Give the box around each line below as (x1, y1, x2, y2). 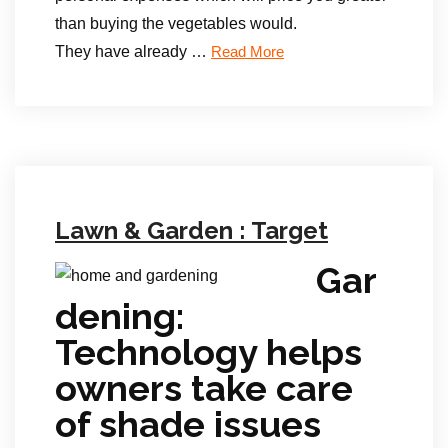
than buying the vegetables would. (55, 15, 297, 32)
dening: (55, 295, 184, 337)
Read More (211, 44, 284, 60)
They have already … (55, 43, 211, 60)
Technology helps (55, 331, 362, 373)
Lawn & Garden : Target (55, 216, 328, 245)
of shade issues (55, 403, 321, 445)
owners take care (55, 367, 353, 409)
